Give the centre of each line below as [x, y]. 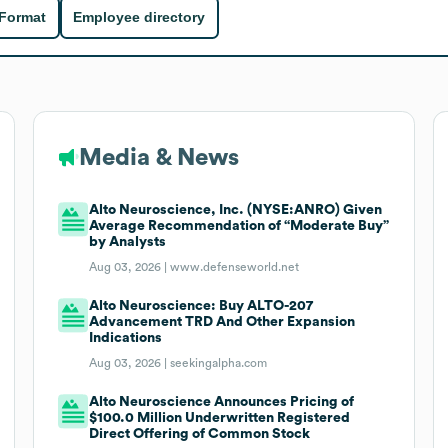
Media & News [158, 157]
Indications [126, 337]
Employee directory [139, 17]
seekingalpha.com [219, 362]
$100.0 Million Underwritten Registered [220, 417]
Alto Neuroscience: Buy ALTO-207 [201, 305]
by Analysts [128, 241]
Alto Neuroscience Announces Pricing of [222, 401]
